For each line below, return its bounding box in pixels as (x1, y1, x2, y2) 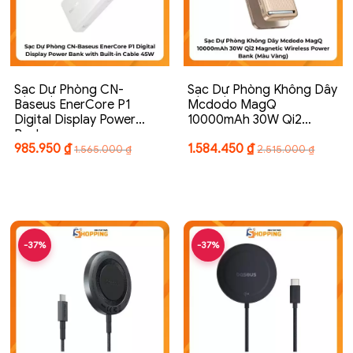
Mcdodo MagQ (188, 96, 277, 113)
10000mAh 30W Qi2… (188, 111, 312, 128)
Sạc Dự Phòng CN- (14, 81, 124, 98)
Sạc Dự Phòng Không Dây (188, 81, 338, 98)
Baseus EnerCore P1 (14, 96, 130, 113)
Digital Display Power (14, 111, 136, 128)
